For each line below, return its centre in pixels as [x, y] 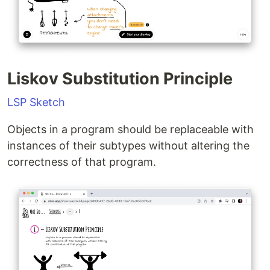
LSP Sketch [36, 102]
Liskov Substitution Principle [120, 79]
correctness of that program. [82, 162]
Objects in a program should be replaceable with [130, 130]
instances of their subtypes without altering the [128, 146]
